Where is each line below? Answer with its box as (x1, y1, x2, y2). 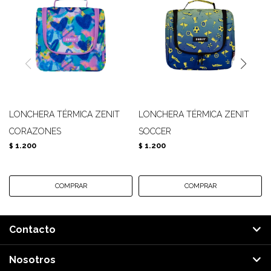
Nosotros (9, 254, 56, 266)
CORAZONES (9, 126, 61, 136)
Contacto (9, 224, 56, 235)
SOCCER (139, 126, 171, 136)
